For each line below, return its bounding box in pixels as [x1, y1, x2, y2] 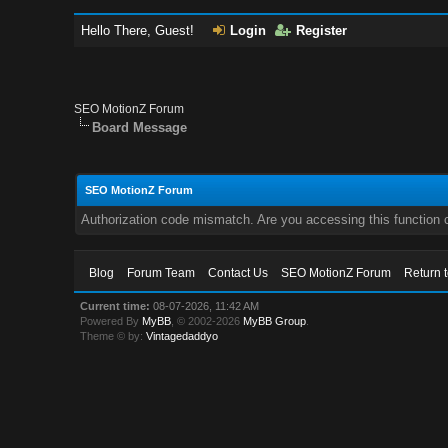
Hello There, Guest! [81, 23, 199, 38]
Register [296, 23, 348, 38]
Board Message [92, 120, 188, 135]
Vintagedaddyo [146, 330, 219, 342]
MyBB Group [243, 315, 307, 327]
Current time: [80, 300, 151, 312]
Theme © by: [80, 330, 147, 342]
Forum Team [127, 266, 196, 280]
